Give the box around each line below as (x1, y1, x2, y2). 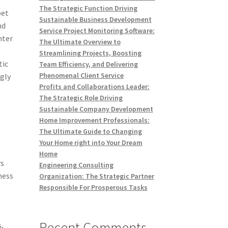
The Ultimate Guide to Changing (39, 127, 142, 136)
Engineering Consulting (39, 160, 113, 170)
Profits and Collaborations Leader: (39, 82, 150, 92)
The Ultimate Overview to (39, 37, 121, 47)
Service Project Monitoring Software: (39, 26, 155, 36)
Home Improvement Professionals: (39, 116, 150, 125)
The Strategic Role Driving (39, 93, 123, 103)
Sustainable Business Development (39, 15, 152, 24)
